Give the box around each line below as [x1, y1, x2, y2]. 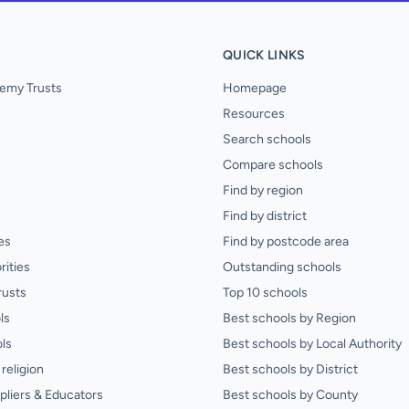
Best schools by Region [223, 310, 356, 326]
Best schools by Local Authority [223, 336, 402, 351]
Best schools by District [223, 362, 358, 377]
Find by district [223, 208, 307, 224]
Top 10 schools [223, 285, 308, 300]
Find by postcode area [223, 234, 349, 249]
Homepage [223, 80, 287, 96]
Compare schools [223, 157, 323, 173]
